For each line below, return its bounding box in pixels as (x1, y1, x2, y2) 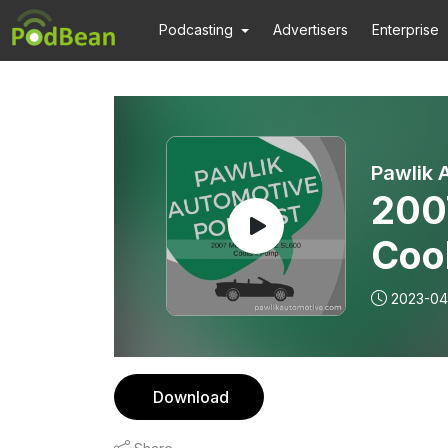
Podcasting (159, 21, 233, 38)
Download (153, 387, 229, 407)
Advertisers (273, 21, 349, 38)
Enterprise (372, 21, 440, 38)
